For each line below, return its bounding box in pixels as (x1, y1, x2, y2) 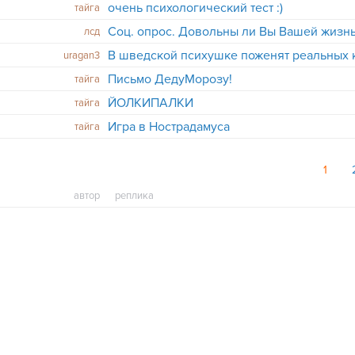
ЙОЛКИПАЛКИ (108, 95, 194, 111)
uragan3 (63, 49, 101, 62)
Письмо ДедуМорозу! (108, 71, 233, 87)
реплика (115, 189, 155, 202)
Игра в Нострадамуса (108, 119, 231, 135)
